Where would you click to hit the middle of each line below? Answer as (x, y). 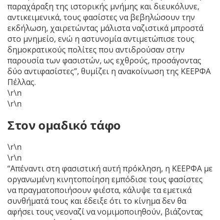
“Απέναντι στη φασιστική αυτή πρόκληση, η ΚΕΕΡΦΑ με (110, 168)
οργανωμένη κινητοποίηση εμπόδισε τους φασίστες (105, 179)
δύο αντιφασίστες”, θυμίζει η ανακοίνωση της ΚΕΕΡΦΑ (109, 71)
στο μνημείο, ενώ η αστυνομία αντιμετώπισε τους (101, 39)
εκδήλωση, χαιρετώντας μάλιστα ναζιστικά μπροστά (105, 28)
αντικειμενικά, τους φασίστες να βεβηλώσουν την (101, 17)
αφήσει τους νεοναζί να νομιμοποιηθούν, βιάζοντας (105, 211)
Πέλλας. (23, 82)
